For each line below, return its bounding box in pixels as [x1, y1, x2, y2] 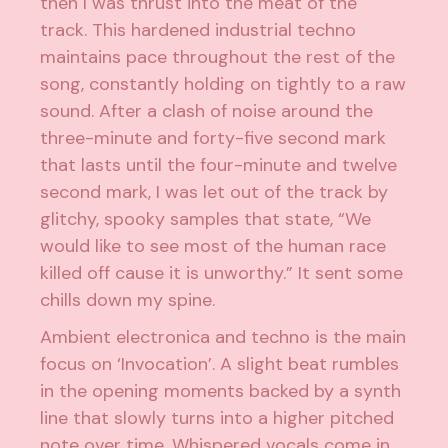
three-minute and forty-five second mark [40, 126, 387, 150]
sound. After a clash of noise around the [40, 99, 374, 123]
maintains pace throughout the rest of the [40, 45, 396, 69]
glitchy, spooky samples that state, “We [40, 207, 372, 231]
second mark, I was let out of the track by [40, 180, 389, 204]
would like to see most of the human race [40, 234, 387, 258]
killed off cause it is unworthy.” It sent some [40, 261, 404, 285]
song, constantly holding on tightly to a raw [40, 72, 407, 96]
